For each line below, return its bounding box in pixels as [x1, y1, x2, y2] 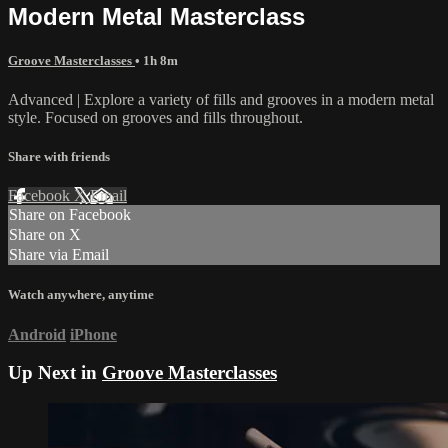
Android [8, 325, 66, 343]
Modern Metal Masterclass [8, 2, 305, 30]
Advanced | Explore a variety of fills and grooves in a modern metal [8, 90, 434, 108]
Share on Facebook [9, 206, 131, 224]
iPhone [70, 325, 117, 343]
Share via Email [9, 246, 109, 264]
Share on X [9, 226, 81, 244]
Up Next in [8, 362, 102, 384]
